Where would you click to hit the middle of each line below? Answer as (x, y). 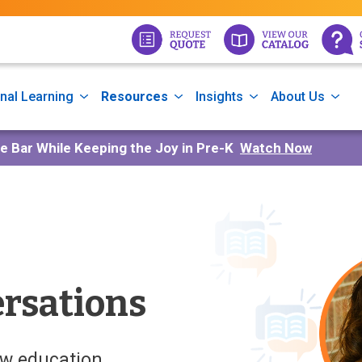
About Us (298, 97)
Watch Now (276, 148)
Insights (219, 97)
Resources (134, 97)
